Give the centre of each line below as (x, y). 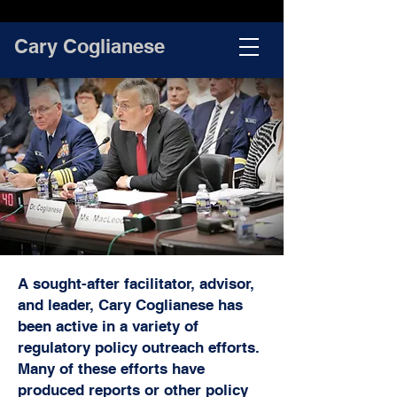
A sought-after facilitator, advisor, (136, 284)
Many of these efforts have (111, 369)
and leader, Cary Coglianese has (130, 305)
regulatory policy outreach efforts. (139, 347)
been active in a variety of (108, 326)
